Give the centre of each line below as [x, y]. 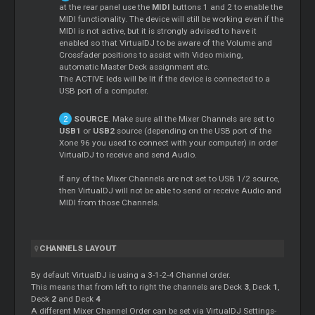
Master [115, 67]
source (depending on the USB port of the [193, 131]
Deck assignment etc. [169, 67]
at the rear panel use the [106, 7]
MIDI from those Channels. [110, 203]
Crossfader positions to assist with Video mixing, [151, 55]
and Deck [76, 299]
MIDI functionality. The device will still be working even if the [172, 19]
